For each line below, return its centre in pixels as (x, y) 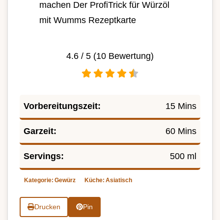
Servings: (44, 156)
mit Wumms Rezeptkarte (88, 20)
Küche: (95, 180)
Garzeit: (40, 131)
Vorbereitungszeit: (62, 106)
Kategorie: (39, 180)
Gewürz (65, 180)
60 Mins (181, 131)
